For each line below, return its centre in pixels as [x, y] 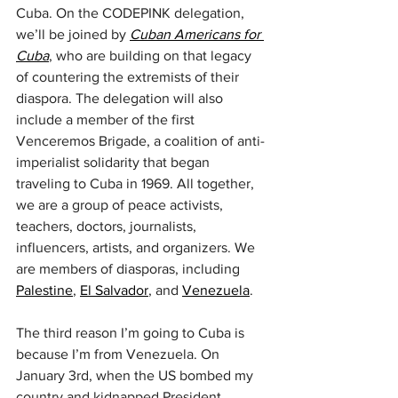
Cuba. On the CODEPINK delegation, [132, 13]
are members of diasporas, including [130, 269]
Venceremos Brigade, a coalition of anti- [140, 141]
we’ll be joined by [73, 34]
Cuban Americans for [197, 34]
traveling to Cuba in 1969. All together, [137, 183]
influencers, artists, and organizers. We [137, 247]
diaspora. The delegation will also [121, 98]
